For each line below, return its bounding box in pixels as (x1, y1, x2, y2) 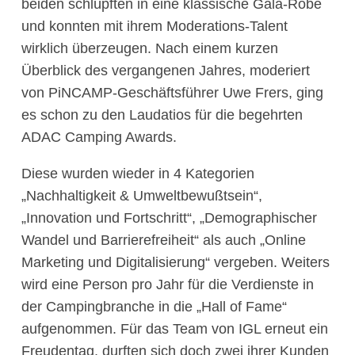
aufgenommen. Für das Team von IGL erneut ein (21, 320, 328, 337)
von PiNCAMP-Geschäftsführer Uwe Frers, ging (21, 84, 323, 101)
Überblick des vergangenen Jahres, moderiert (21, 62, 310, 78)
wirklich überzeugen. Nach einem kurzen (21, 40, 278, 56)
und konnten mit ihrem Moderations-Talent (21, 17, 288, 34)
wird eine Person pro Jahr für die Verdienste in (21, 276, 314, 292)
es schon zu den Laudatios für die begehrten (21, 106, 303, 123)
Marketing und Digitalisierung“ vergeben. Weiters (21, 254, 330, 270)
